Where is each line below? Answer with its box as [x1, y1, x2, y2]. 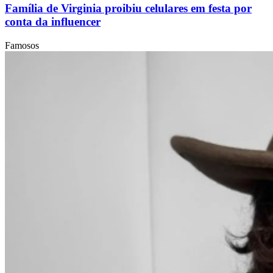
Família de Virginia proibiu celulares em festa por [5, 2, 252, 15]
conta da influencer [5, 15, 101, 29]
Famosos [5, 40, 39, 51]
